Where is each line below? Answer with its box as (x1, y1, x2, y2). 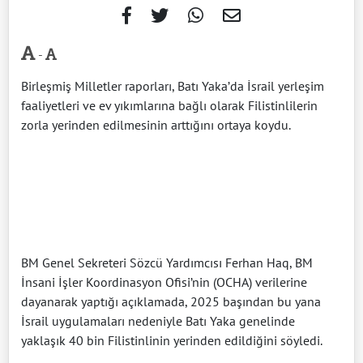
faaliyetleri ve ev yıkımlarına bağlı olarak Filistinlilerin (21, 96, 318, 113)
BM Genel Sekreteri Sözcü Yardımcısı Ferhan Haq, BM (21, 254, 313, 271)
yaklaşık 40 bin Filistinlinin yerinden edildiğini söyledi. (21, 331, 322, 348)
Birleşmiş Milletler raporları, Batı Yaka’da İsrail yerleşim (21, 77, 324, 94)
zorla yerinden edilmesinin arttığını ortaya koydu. (21, 116, 291, 133)
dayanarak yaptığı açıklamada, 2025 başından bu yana (21, 293, 321, 310)
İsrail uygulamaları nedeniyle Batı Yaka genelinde (21, 312, 295, 329)
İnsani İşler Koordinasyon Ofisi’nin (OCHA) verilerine (21, 273, 307, 290)
